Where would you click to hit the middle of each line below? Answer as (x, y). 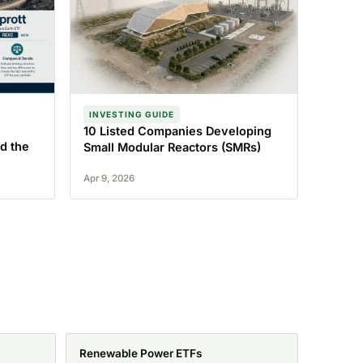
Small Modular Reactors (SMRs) (172, 147)
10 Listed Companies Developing (177, 131)
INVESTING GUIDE (131, 115)
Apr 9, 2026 (109, 179)
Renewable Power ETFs (141, 354)
